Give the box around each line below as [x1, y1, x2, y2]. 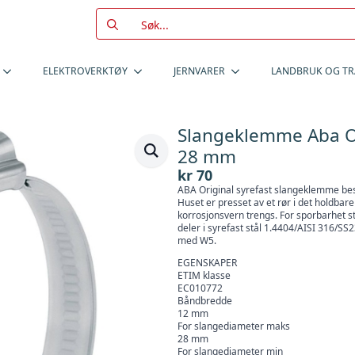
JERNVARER [174, 64, 225, 78]
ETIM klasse [177, 269, 231, 282]
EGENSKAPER [177, 256, 237, 269]
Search [96, 8, 133, 23]
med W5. [177, 234, 216, 247]
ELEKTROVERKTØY [43, 64, 128, 78]
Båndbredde [177, 294, 232, 307]
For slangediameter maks [177, 319, 290, 333]
